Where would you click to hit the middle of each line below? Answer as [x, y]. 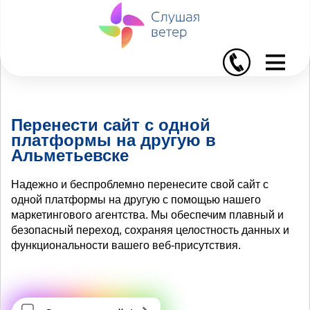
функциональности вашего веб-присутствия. [126, 245]
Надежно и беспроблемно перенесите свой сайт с [140, 184]
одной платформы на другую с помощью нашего [136, 199]
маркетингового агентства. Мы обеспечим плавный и [147, 215]
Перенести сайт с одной [111, 125]
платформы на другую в [113, 140]
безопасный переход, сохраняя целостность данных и [150, 230]
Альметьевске [70, 155]
